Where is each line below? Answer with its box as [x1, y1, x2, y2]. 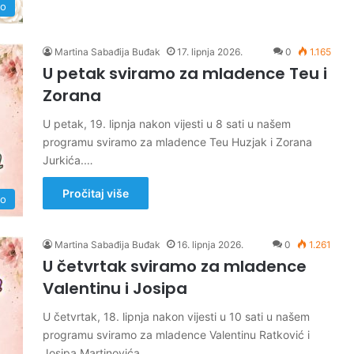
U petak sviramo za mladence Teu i [43, 62, 327, 85]
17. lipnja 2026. [177, 46, 243, 58]
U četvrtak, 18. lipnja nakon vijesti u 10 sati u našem [43, 310, 310, 323]
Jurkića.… [43, 153, 93, 167]
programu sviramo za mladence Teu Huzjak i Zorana [43, 135, 312, 149]
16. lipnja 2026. [177, 239, 243, 250]
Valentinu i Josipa [43, 277, 187, 299]
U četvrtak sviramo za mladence [43, 255, 307, 277]
